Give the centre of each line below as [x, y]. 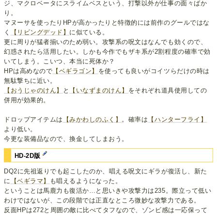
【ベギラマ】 [30, 181]
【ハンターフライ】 [178, 119]
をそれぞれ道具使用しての [168, 90]
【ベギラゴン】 [75, 71]
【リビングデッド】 [40, 32]
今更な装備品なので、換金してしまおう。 [66, 139]
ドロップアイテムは [33, 119]
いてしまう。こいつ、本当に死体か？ [60, 61]
